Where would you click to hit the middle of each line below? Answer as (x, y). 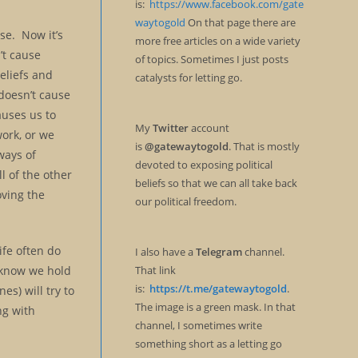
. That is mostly (264, 146)
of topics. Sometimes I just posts (211, 59)
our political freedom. (185, 201)
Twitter (170, 128)
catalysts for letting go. (189, 78)
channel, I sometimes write (198, 325)
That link (155, 270)
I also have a (165, 252)
